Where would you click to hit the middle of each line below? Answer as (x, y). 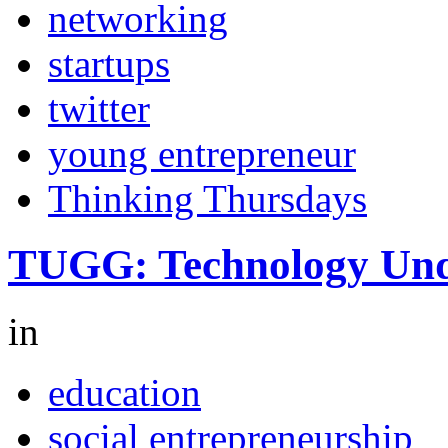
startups (109, 63)
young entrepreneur (202, 153)
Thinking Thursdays (207, 198)
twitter (99, 108)
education (124, 393)
